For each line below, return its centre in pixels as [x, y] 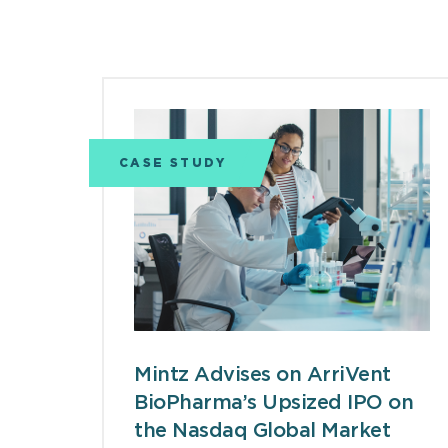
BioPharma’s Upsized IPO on [273, 403]
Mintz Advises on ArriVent [262, 375]
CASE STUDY [172, 163]
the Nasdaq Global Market [262, 431]
